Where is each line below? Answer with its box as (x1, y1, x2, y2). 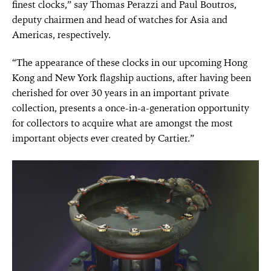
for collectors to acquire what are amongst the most (12, 116, 233, 129)
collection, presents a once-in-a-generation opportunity (12, 101, 249, 114)
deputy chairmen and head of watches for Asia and (12, 13, 227, 26)
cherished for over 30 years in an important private (12, 86, 229, 99)
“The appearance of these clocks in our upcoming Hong (12, 56, 247, 69)
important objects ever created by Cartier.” (12, 131, 194, 145)
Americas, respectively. (12, 28, 111, 41)
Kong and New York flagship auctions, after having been (12, 71, 251, 84)
